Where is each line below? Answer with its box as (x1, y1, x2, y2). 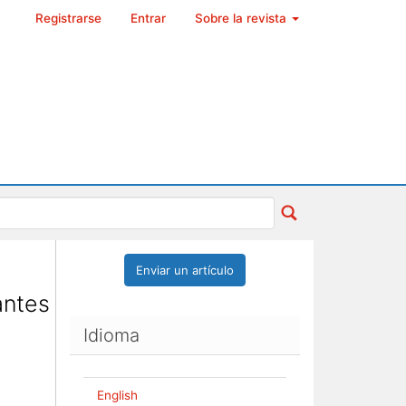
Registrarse (35, 11, 101, 25)
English (97, 388, 138, 402)
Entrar (130, 11, 166, 25)
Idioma (83, 324, 140, 346)
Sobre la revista (195, 11, 290, 25)
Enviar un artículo (136, 263, 234, 277)
